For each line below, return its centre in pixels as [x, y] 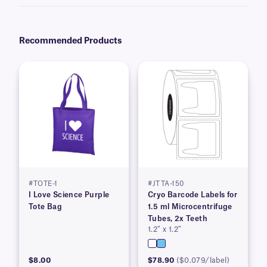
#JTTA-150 [166, 184]
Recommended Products [71, 41]
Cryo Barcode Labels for [193, 195]
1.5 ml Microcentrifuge [190, 207]
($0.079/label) [203, 260]
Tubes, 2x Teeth [178, 218]
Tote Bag [46, 207]
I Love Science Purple [69, 195]
